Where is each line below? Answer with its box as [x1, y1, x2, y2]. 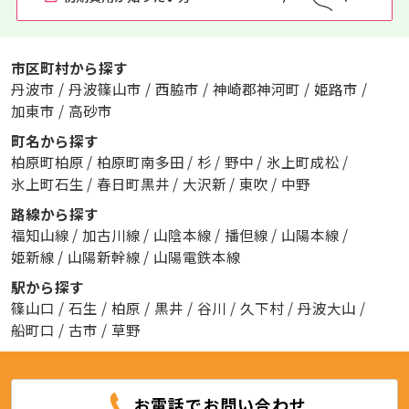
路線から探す [10, 203, 99, 224]
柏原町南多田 [96, 151, 187, 172]
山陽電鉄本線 [152, 246, 241, 267]
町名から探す [10, 130, 99, 151]
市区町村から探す [10, 57, 128, 78]
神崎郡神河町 [212, 78, 300, 99]
